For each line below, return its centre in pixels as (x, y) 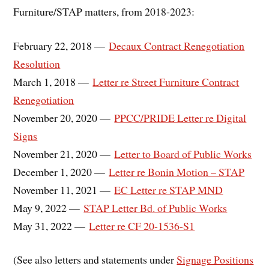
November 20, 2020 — (64, 117)
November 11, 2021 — (64, 189)
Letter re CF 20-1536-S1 (142, 225)
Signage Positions (215, 260)
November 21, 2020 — (64, 153)
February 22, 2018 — (61, 45)
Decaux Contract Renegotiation (177, 45)
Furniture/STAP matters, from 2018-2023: (104, 11)
